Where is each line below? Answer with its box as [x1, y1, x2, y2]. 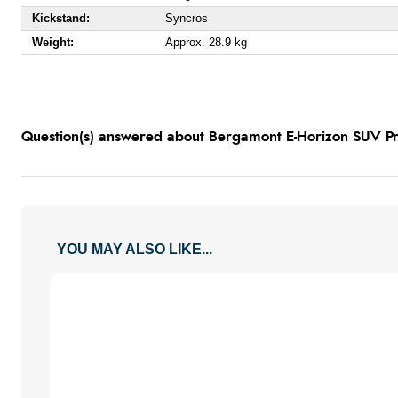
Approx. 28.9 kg [165, 36, 247, 49]
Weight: [32, 36, 74, 49]
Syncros [165, 12, 208, 25]
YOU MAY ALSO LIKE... [57, 242, 212, 257]
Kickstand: [32, 12, 90, 25]
